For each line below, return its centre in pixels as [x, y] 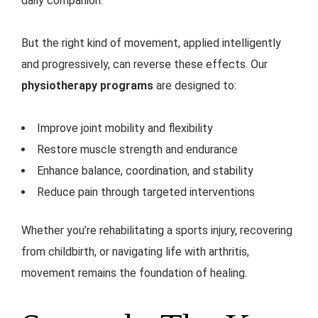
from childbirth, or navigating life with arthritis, [135, 252]
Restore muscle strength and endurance [137, 150]
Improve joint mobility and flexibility [125, 128]
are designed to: [195, 86]
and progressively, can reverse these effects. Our [144, 65]
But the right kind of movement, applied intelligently [151, 43]
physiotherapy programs [87, 86]
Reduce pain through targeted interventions [146, 192]
